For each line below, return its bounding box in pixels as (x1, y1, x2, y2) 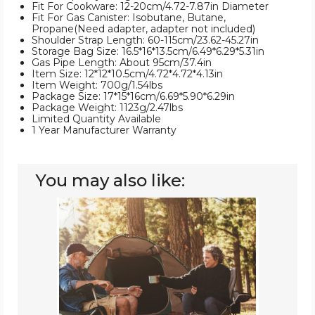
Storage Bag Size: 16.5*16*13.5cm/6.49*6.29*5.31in (32, 45, 264, 58)
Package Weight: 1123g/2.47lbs (32, 101, 183, 115)
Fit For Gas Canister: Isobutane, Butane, (32, 11, 226, 25)
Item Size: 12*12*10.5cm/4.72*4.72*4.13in (32, 67, 223, 81)
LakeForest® (56, 196, 120, 210)
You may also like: (35, 170, 185, 191)
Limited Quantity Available (32, 112, 161, 126)
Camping (56, 219, 101, 232)
